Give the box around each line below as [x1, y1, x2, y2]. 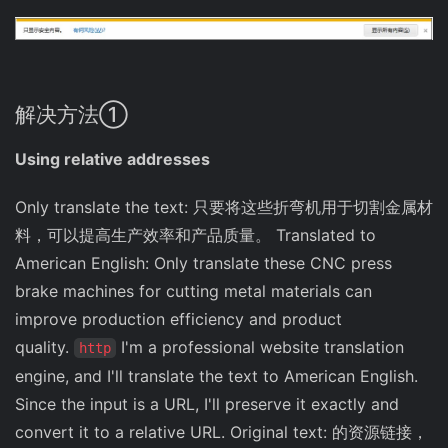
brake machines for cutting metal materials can [15, 280, 372, 301]
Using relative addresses [15, 148, 210, 169]
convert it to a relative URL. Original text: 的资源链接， [15, 421, 428, 442]
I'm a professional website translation [116, 336, 404, 357]
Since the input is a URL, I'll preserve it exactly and [15, 393, 399, 414]
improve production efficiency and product [15, 308, 342, 329]
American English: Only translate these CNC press [15, 252, 392, 273]
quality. [15, 336, 74, 357]
